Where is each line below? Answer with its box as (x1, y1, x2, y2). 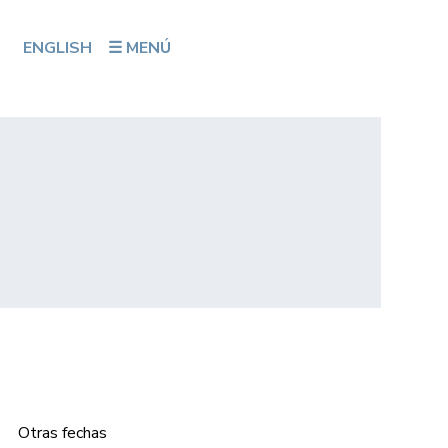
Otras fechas (17, 421, 107, 444)
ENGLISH (23, 37, 93, 60)
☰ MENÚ (108, 37, 172, 60)
